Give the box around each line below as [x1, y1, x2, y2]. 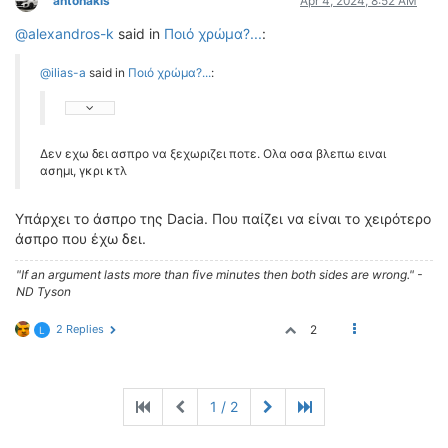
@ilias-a [40, 65, 86, 80]
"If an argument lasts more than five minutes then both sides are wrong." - [16, 267, 423, 282]
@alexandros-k [15, 25, 114, 42]
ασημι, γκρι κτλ [40, 163, 127, 178]
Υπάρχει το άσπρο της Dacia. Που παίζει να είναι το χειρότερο [15, 210, 431, 227]
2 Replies [56, 322, 104, 336]
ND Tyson [16, 284, 71, 299]
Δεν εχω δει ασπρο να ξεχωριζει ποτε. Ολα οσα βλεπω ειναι [40, 146, 386, 161]
